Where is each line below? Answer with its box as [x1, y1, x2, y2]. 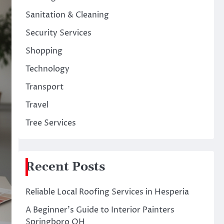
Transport [25, 81, 63, 92]
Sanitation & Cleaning [25, 9, 109, 20]
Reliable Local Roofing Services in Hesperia [25, 186, 189, 197]
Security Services [25, 27, 91, 38]
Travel [25, 99, 48, 110]
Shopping [25, 45, 62, 56]
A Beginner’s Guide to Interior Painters [25, 204, 174, 215]
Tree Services [25, 117, 76, 128]
